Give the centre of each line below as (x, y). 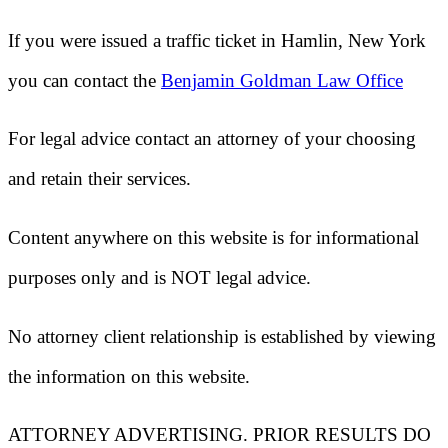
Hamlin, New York (353, 40)
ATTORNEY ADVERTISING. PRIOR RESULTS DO (219, 435)
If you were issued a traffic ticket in (144, 40)
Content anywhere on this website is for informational (213, 238)
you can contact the (84, 80)
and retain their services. (99, 179)
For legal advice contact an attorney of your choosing (212, 139)
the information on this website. (129, 376)
